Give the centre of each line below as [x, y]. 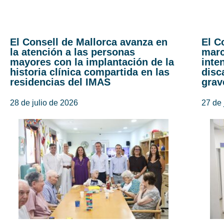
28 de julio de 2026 [44, 103]
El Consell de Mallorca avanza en [89, 42]
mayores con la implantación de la [92, 62]
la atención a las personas [72, 52]
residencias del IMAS [60, 82]
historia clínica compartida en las [90, 72]
